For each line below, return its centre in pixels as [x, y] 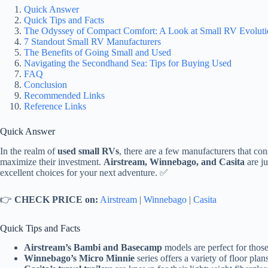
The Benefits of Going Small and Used [98, 52]
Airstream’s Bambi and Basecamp [93, 248]
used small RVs [88, 151]
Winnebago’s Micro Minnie [79, 258]
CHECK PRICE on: [56, 199]
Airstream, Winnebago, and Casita [174, 162]
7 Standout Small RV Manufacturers [92, 41]
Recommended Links [64, 95]
